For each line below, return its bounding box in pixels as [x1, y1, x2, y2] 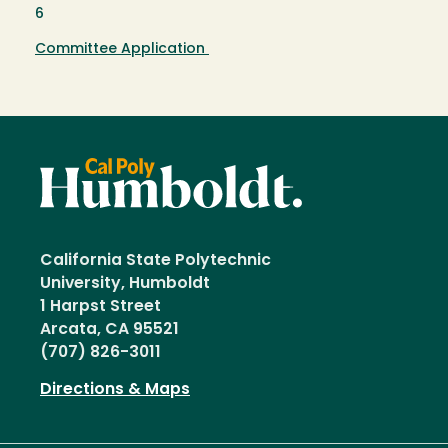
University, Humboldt [40, 275, 218, 292]
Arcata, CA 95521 [40, 321, 179, 338]
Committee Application [35, 41, 209, 57]
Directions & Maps [40, 381, 190, 398]
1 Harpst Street [40, 298, 161, 315]
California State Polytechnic [40, 252, 271, 269]
